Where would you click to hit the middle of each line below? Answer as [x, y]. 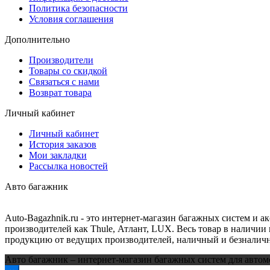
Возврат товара [60, 93]
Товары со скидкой [68, 71]
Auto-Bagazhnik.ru [42, 218]
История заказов [63, 145]
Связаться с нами [64, 82]
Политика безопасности [78, 8]
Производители [61, 60]
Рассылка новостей [68, 166]
